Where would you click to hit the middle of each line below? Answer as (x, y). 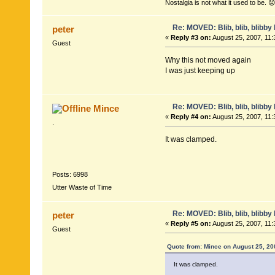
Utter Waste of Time (82, 188)
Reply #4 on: (191, 116)
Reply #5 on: (191, 223)
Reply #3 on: (191, 37)
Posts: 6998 (70, 175)
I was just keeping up (200, 70)
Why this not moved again (208, 60)
